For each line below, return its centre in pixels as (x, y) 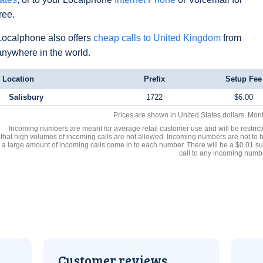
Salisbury (26, 97)
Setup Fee (243, 79)
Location (18, 79)
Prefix (154, 79)
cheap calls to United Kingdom (157, 38)
